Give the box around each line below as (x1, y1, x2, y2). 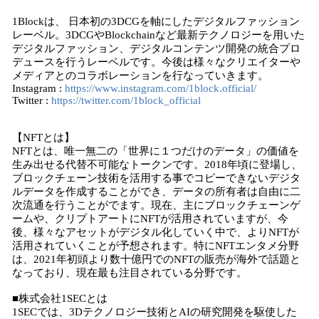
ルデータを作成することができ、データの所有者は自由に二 (12, 186, 300, 197)
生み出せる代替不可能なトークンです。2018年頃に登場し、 (12, 159, 302, 170)
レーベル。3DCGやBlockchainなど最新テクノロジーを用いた (12, 29, 305, 41)
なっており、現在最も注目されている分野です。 (12, 267, 247, 278)
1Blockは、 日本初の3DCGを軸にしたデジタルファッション (12, 16, 300, 27)
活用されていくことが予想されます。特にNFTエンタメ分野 (12, 240, 299, 251)
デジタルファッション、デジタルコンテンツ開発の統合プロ (12, 43, 300, 54)
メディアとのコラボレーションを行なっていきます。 (12, 70, 268, 81)
